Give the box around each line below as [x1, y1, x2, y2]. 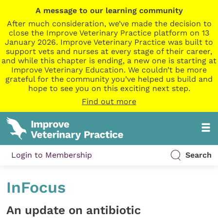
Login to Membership [11, 150, 92, 160]
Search [185, 150, 212, 160]
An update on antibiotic [6, 203, 142, 217]
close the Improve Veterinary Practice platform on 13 [9, 28, 209, 37]
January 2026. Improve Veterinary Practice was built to [5, 37, 213, 47]
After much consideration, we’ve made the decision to [6, 19, 212, 28]
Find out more [82, 97, 136, 106]
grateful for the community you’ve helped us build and [5, 74, 213, 84]
